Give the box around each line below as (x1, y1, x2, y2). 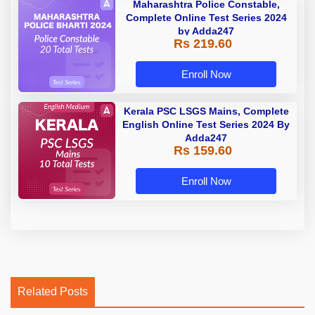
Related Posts (18, 285, 88, 297)
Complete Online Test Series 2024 (125, 11, 287, 23)
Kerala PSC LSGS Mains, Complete (123, 105, 289, 117)
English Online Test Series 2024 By (122, 118, 290, 130)
